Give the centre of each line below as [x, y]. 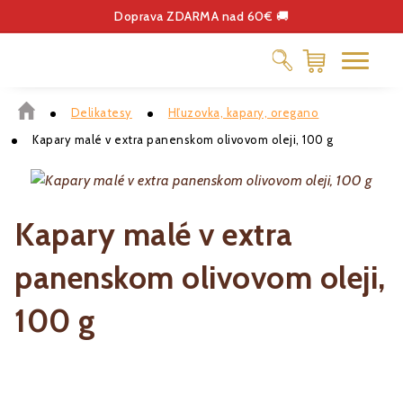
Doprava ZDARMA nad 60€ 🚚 [202, 16]
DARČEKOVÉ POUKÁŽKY [240, 210]
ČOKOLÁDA [196, 120]
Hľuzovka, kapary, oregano [243, 112]
